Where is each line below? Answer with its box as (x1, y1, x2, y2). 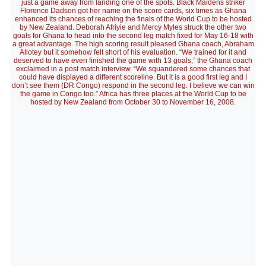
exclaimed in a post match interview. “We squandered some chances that (16, 65, 250, 73)
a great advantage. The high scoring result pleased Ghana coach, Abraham (12, 40, 254, 48)
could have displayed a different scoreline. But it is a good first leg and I (19, 73, 247, 81)
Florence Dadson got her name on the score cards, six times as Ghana (20, 7, 246, 15)
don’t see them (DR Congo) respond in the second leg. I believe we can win (11, 81, 255, 90)
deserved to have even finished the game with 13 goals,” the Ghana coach (14, 56, 252, 65)
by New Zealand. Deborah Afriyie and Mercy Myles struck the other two (20, 23, 246, 31)
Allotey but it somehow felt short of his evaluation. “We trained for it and (20, 48, 246, 56)
